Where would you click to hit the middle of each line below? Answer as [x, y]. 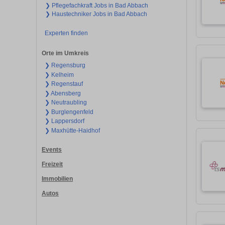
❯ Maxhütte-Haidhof [72, 130]
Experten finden [66, 33]
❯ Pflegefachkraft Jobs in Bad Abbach [97, 5]
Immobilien [57, 179]
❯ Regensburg [65, 66]
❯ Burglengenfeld [69, 112]
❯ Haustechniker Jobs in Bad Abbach [96, 14]
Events [52, 150]
